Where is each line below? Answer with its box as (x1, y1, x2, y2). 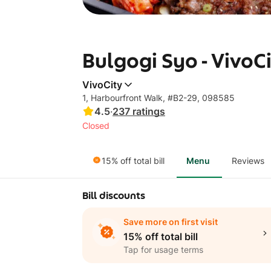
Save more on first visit (123, 217, 218, 227)
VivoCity (82, 79, 122, 91)
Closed (82, 120, 109, 131)
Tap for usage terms (123, 244, 203, 255)
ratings (132, 105, 165, 117)
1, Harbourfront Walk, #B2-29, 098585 (82, 93, 235, 103)
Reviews (232, 155, 264, 166)
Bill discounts (82, 188, 145, 203)
